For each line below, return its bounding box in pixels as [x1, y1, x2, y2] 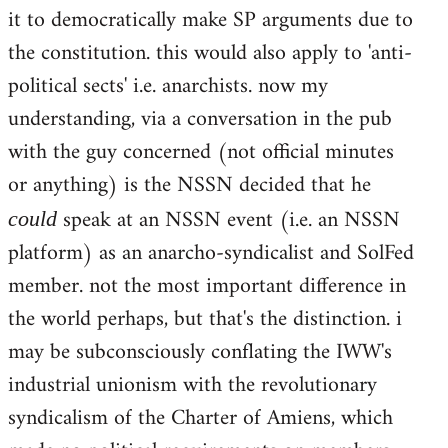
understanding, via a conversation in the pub [8, 99, 392, 139]
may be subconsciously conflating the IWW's [8, 332, 392, 372]
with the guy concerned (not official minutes [8, 132, 394, 172]
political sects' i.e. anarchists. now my [8, 66, 328, 106]
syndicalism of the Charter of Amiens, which [8, 398, 393, 438]
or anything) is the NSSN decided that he [8, 165, 371, 205]
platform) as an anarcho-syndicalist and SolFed [8, 233, 414, 273]
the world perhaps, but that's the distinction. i [8, 299, 402, 339]
